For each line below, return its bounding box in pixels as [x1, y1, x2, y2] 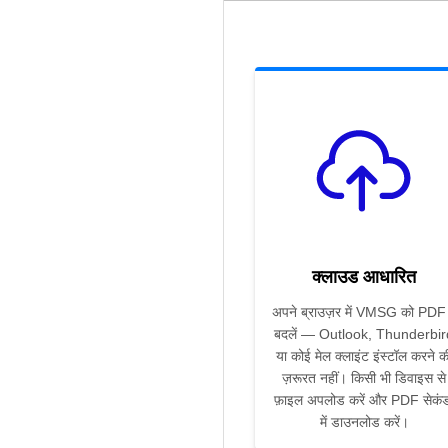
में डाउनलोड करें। [319, 414, 409, 431]
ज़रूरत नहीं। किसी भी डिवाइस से [282, 370, 446, 387]
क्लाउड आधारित [312, 267, 416, 288]
